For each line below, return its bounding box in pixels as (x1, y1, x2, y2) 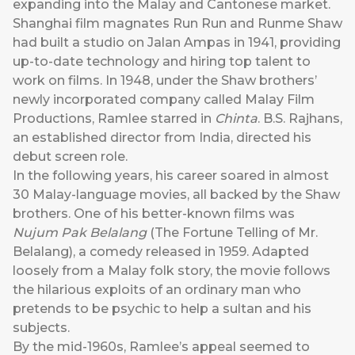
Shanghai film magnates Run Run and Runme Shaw (13, 16, 342, 32)
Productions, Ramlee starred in (13, 111, 215, 127)
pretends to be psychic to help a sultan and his (13, 301, 311, 317)
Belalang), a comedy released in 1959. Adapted (13, 244, 309, 260)
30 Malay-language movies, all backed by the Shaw (13, 187, 340, 203)
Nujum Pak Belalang (13, 225, 147, 241)
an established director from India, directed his (13, 130, 311, 146)
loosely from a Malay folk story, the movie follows (13, 263, 330, 279)
